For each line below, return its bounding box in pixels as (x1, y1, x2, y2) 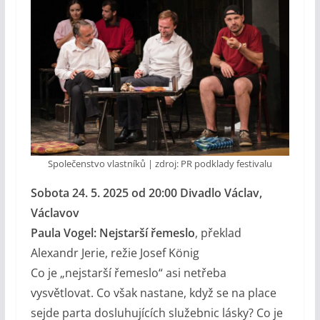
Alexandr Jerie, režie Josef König (30, 244, 199, 261)
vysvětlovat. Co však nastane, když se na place (30, 284, 276, 301)
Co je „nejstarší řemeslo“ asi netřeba (30, 264, 226, 281)
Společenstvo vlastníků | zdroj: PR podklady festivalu (47, 156, 272, 170)
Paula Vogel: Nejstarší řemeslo (30, 224, 195, 241)
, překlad (194, 224, 241, 241)
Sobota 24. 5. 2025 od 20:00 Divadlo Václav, (30, 184, 262, 201)
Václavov (30, 204, 79, 221)
